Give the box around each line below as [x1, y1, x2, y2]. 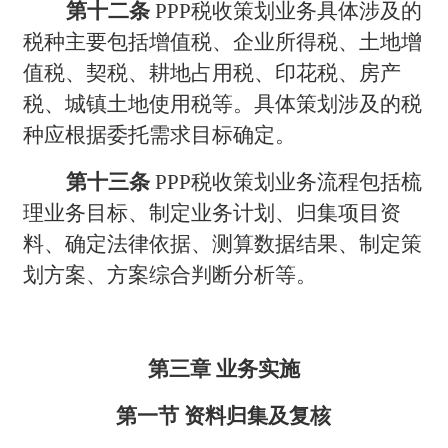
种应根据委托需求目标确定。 [23, 122, 297, 147]
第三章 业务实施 [147, 356, 300, 381]
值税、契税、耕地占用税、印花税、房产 [23, 60, 402, 85]
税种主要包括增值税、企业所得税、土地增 [23, 29, 423, 54]
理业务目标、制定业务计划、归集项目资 [23, 200, 402, 225]
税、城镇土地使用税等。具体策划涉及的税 [23, 91, 423, 116]
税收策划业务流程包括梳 [191, 169, 423, 194]
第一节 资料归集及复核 [116, 403, 332, 428]
